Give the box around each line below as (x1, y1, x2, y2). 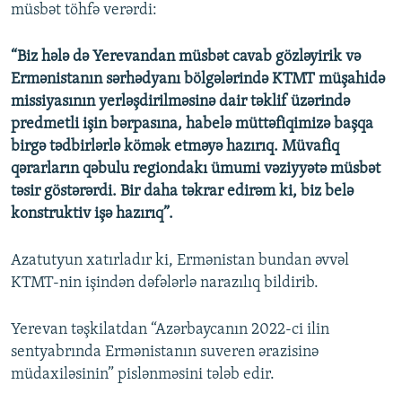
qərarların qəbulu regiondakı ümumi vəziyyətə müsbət (11, 161, 380, 179)
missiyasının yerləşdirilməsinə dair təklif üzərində (11, 93, 350, 111)
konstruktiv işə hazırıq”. (11, 205, 173, 223)
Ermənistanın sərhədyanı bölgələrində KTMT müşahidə (11, 71, 385, 89)
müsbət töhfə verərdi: (11, 2, 157, 20)
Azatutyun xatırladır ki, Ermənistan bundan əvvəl (11, 252, 349, 270)
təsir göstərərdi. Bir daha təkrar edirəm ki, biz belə (11, 183, 354, 201)
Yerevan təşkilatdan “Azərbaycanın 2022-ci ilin (11, 321, 329, 339)
